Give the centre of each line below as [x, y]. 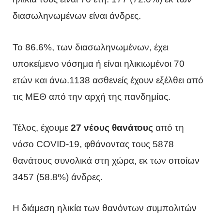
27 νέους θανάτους [112, 127]
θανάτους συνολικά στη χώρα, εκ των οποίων [106, 160]
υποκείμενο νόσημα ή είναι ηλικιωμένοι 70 [99, 63]
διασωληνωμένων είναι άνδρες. [77, 16]
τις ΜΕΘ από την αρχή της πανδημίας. [92, 96]
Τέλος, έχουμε [42, 127]
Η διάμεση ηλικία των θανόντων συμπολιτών [105, 208]
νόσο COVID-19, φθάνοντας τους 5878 [93, 144]
